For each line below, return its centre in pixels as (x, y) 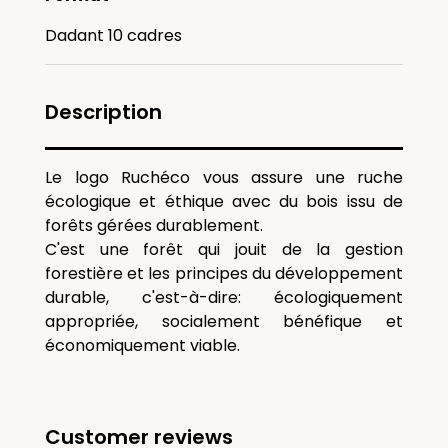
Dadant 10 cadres (113, 35)
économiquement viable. (142, 345)
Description (103, 112)
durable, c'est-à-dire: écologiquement (224, 297)
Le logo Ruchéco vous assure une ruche (224, 177)
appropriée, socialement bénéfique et (224, 321)
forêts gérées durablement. (154, 225)
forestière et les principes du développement (224, 273)
